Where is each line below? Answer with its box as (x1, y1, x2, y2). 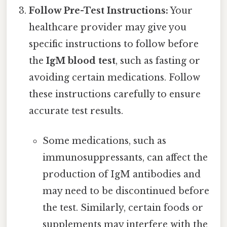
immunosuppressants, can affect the (42, 152, 208, 164)
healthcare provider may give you (29, 21, 187, 33)
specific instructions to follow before (29, 38, 199, 50)
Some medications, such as (42, 135, 166, 147)
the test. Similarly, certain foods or (42, 202, 203, 214)
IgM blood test (46, 55, 116, 66)
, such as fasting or (116, 55, 201, 66)
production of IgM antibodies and (42, 169, 201, 180)
